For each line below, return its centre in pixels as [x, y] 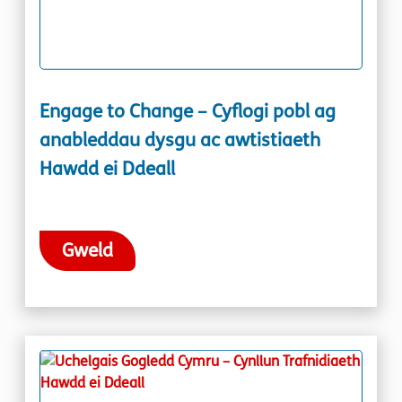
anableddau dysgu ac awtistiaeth [180, 140]
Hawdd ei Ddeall [107, 169]
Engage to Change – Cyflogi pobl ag [188, 111]
